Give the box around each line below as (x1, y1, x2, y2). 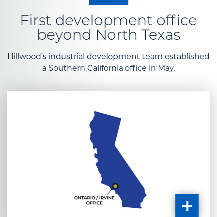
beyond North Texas (37, 28, 180, 44)
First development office (20, 14, 197, 29)
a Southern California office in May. (42, 63, 175, 73)
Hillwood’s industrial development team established (7, 51, 210, 61)
